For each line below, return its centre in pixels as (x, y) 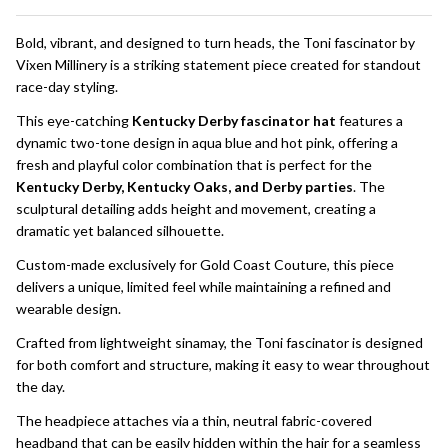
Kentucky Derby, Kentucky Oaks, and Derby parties (184, 186)
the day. (40, 386)
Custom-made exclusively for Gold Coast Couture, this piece (205, 264)
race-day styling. (67, 86)
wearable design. (68, 308)
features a (369, 120)
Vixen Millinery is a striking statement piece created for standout (218, 64)
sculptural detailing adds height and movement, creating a (196, 208)
